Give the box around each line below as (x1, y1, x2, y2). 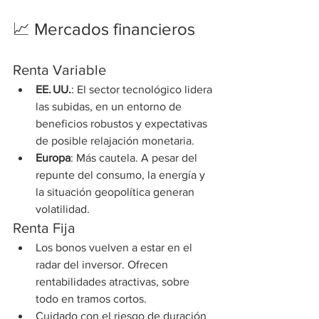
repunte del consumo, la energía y (36, 168, 208, 181)
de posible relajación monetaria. (36, 134, 194, 147)
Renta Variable (13, 61, 106, 78)
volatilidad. (36, 202, 90, 215)
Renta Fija (13, 219, 75, 236)
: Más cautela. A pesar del (70, 151, 200, 164)
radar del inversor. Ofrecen (36, 258, 171, 271)
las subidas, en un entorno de (36, 100, 184, 113)
